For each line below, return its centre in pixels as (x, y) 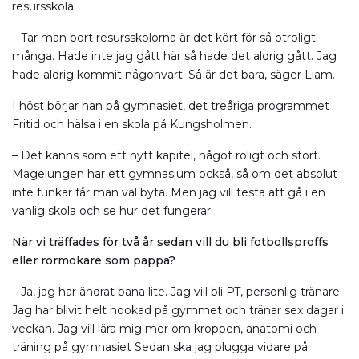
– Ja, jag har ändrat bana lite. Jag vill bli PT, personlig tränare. (177, 292)
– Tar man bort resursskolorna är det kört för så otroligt (164, 38)
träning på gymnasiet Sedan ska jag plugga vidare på (160, 347)
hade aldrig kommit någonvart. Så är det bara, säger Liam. (173, 75)
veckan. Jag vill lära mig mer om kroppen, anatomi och (164, 329)
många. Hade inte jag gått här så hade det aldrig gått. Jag (174, 56)
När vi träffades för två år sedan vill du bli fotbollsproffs (170, 242)
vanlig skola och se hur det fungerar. (113, 211)
